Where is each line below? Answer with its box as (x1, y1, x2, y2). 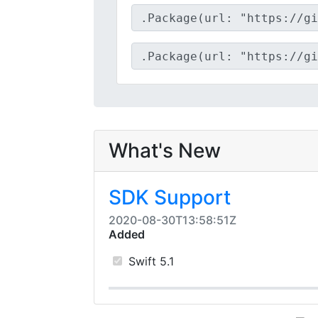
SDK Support (109, 185, 231, 209)
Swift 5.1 (124, 254, 174, 268)
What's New (109, 138, 221, 163)
